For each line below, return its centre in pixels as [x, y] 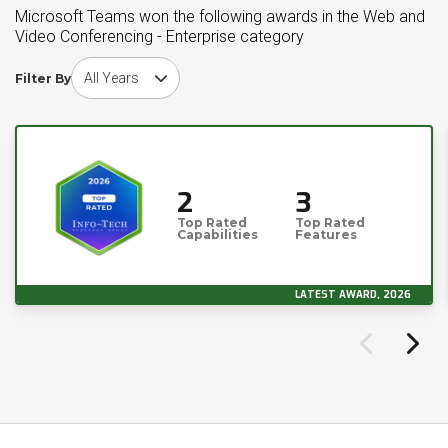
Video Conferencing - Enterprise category [159, 36]
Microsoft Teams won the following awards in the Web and [220, 16]
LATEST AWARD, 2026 [353, 294]
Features [326, 234]
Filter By [43, 78]
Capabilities [217, 234]
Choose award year [131, 66]
